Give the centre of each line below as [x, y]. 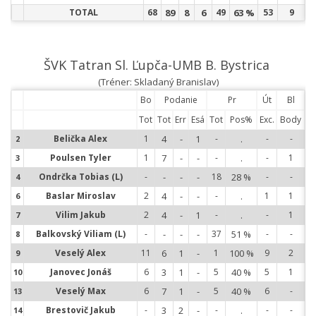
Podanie [181, 100]
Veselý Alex [80, 253]
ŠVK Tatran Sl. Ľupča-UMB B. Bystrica [156, 65]
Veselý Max [80, 291]
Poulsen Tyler [80, 158]
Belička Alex [80, 139]
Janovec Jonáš [80, 272]
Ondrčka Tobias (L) [80, 177]
